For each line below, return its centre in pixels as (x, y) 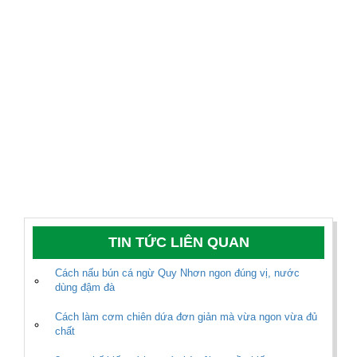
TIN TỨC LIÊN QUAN (178, 243)
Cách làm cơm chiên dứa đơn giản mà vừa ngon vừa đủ (186, 317)
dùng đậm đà (85, 288)
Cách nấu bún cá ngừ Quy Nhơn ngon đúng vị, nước (177, 273)
